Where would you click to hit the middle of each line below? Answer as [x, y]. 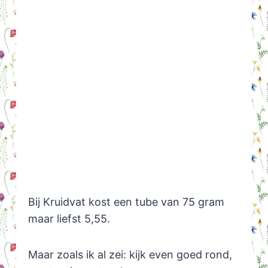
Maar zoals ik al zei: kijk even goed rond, [130, 255]
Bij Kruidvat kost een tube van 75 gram [126, 202]
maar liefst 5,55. [69, 219]
